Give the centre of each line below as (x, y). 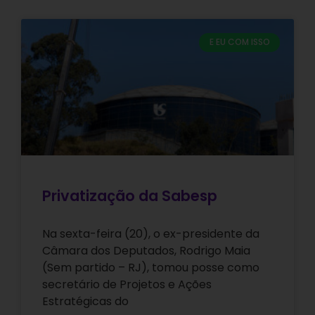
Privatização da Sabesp (130, 196)
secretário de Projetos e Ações (127, 285)
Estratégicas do (85, 302)
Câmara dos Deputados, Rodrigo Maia (146, 251)
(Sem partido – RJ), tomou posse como (151, 268)
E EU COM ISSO (239, 42)
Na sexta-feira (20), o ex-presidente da (151, 234)
